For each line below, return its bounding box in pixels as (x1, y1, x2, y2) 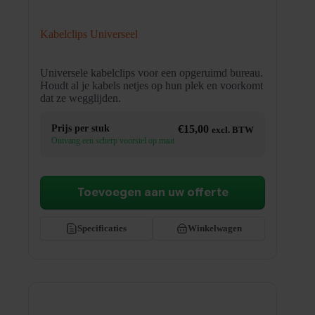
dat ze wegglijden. (40, 91, 121, 104)
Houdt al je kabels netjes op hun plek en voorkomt (40, 79, 263, 91)
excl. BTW (212, 124, 255, 135)
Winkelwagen (187, 222, 242, 233)
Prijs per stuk (51, 122, 110, 134)
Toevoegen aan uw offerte (77, 185, 229, 200)
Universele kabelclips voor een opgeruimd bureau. (40, 66, 263, 79)
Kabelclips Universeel (40, 27, 138, 40)
